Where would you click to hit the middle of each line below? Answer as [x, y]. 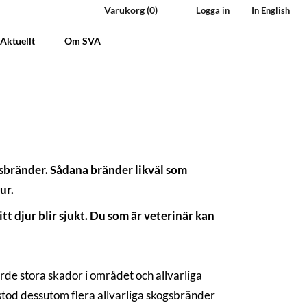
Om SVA [83, 41]
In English [270, 10]
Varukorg [124, 10]
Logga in [211, 10]
